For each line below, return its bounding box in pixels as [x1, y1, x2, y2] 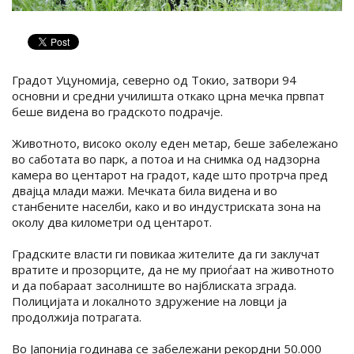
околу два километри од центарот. [12, 214, 212, 231]
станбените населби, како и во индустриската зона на [12, 198, 321, 215]
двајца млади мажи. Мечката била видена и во [12, 183, 277, 199]
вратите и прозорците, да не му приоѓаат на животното [12, 262, 334, 278]
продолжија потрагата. [12, 309, 141, 326]
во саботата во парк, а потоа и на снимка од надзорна [12, 151, 320, 168]
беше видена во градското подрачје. [12, 104, 226, 120]
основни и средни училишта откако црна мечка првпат [12, 88, 325, 104]
